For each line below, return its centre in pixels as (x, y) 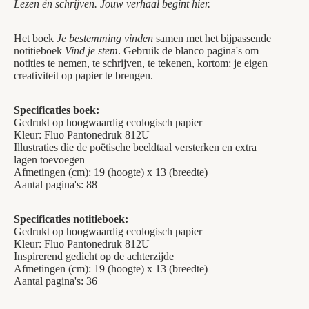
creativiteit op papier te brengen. (83, 76)
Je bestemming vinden (105, 38)
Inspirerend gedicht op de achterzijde (94, 256)
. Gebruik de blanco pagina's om (188, 51)
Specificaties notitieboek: (71, 219)
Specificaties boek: (57, 110)
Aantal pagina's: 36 (56, 281)
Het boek (35, 38)
